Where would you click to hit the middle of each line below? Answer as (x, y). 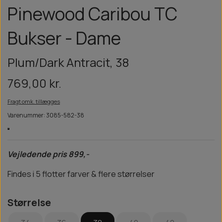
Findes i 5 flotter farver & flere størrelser (81, 174)
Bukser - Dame (64, 38)
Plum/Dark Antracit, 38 (68, 62)
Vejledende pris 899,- (48, 154)
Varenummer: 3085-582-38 (46, 115)
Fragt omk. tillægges (34, 102)
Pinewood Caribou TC (92, 14)
